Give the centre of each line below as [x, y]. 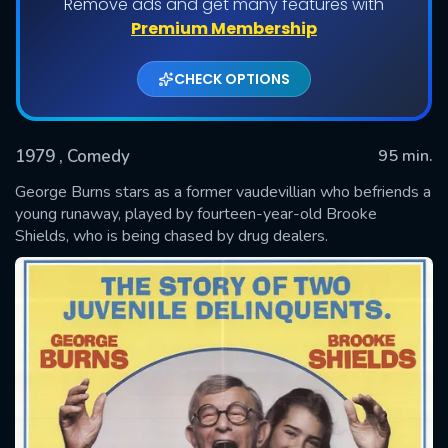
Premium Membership [224, 28]
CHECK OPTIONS [232, 78]
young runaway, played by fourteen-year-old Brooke [196, 213]
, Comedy [94, 156]
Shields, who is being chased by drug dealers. [171, 235]
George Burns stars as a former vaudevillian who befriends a [223, 191]
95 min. [405, 155]
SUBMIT [224, 237]
